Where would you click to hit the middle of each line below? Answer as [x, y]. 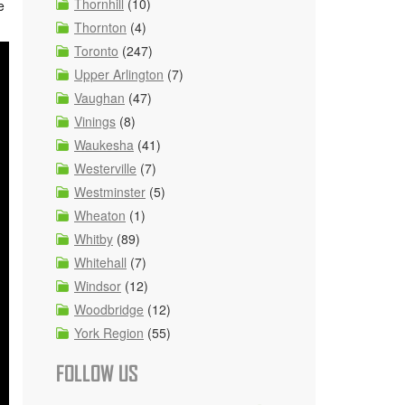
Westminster [110, 192]
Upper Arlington [119, 74]
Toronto [96, 51]
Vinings [95, 121]
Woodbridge [109, 309]
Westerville [105, 168]
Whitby [94, 239]
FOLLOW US [97, 374]
